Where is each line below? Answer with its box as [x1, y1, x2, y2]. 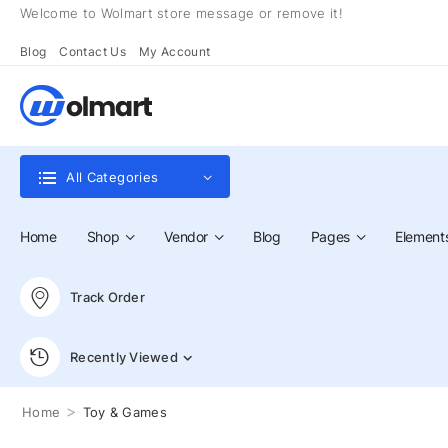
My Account [138, 44, 211, 59]
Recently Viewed [70, 349, 178, 365]
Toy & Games [82, 404, 168, 420]
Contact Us [59, 44, 126, 59]
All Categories [66, 169, 159, 185]
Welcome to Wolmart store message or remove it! [20, 5, 343, 21]
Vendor [164, 228, 209, 245]
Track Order [70, 289, 145, 305]
